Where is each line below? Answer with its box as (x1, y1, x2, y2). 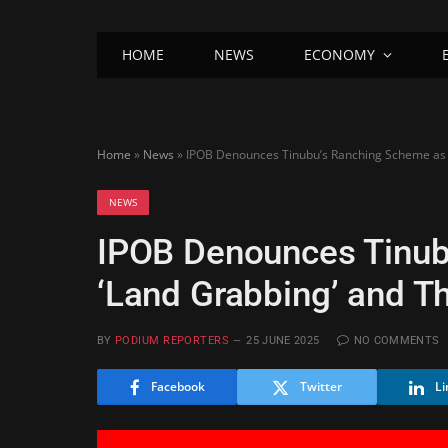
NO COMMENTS (353, 334, 440, 347)
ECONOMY (304, 45, 375, 64)
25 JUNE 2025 (246, 334, 320, 347)
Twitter (300, 378, 342, 395)
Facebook (150, 378, 205, 395)
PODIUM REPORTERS (115, 334, 230, 347)
